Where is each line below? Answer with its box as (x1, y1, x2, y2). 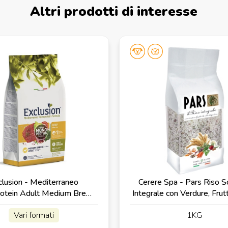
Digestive (177, 198, 212, 210)
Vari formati (13, 209, 54, 221)
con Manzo (14, 198, 53, 210)
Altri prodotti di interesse (30, 3, 198, 21)
